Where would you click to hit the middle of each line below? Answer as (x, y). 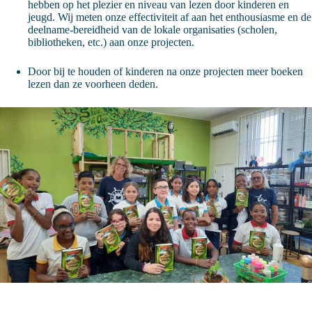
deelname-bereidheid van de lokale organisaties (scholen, (153, 29)
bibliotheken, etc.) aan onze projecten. (112, 42)
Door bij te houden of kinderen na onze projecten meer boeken (165, 71)
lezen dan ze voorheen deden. (94, 84)
